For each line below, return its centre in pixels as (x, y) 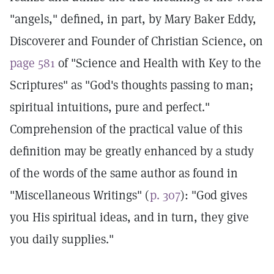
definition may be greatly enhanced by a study (132, 151)
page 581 (32, 63)
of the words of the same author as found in (124, 173)
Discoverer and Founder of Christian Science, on (136, 41)
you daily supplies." (62, 239)
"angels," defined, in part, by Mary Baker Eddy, (133, 19)
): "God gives (214, 195)
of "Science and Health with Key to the (158, 63)
